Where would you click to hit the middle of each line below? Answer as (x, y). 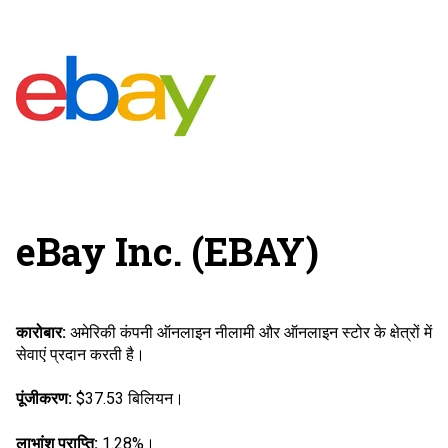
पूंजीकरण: (44, 399)
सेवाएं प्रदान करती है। (80, 355)
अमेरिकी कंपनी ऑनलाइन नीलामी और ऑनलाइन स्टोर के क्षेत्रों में (249, 333)
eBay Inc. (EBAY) (167, 250)
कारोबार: (41, 333)
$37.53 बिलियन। (128, 399)
